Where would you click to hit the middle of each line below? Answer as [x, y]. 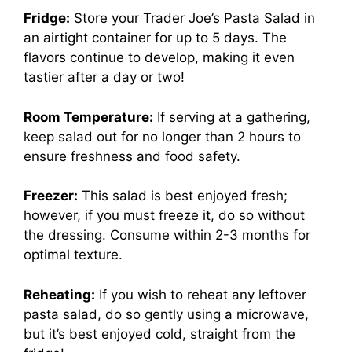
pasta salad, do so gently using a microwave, [166, 314]
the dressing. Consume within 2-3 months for [167, 235]
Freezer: [51, 196]
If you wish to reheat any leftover [201, 294]
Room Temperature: [88, 117]
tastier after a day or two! [104, 77]
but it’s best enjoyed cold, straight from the [159, 334]
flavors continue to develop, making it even [159, 57]
